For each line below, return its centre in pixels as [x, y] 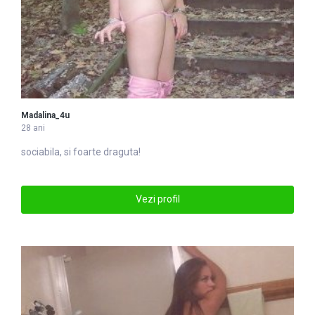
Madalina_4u [45, 115]
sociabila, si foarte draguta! [81, 152]
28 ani [33, 128]
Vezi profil [157, 199]
